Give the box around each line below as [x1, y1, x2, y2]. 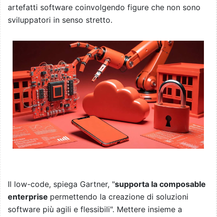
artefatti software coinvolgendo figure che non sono [8, 2, 201, 13]
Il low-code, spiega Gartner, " [8, 179, 115, 189]
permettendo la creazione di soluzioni [50, 191, 188, 201]
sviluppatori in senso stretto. [8, 15, 112, 25]
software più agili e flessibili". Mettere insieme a [8, 204, 182, 214]
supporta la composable [115, 179, 206, 189]
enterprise [8, 191, 50, 201]
